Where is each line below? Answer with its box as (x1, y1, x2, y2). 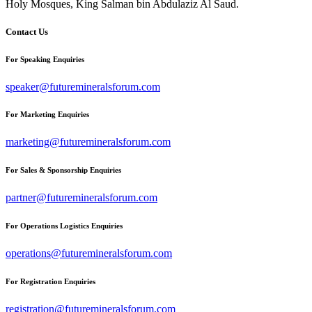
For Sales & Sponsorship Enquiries (6, 166, 121, 175)
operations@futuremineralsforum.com (6, 247, 172, 260)
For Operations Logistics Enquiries (6, 221, 123, 231)
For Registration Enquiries (6, 277, 95, 286)
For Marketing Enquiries (6, 110, 89, 119)
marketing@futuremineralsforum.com (6, 136, 171, 148)
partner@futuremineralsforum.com (6, 192, 157, 204)
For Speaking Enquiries (6, 54, 84, 63)
